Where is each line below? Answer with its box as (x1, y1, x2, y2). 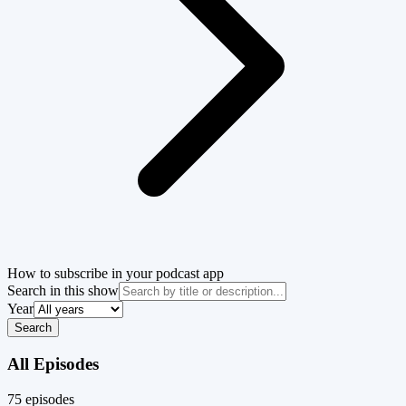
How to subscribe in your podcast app (7, 266, 224, 282)
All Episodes (7, 353, 99, 373)
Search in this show (7, 283, 119, 299)
